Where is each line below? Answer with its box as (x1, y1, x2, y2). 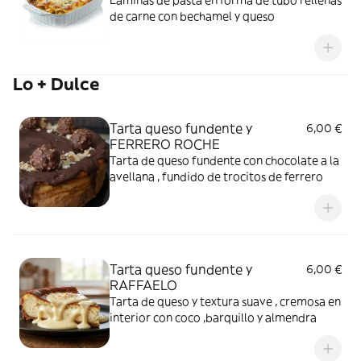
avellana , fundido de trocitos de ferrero (110, 169, 323, 184)
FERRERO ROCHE (110, 136, 220, 152)
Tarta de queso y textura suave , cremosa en (110, 294, 341, 309)
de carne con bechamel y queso (110, 9, 275, 23)
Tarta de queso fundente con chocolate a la (110, 153, 339, 168)
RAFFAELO (110, 277, 177, 293)
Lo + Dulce (13, 73, 100, 95)
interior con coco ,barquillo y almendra (110, 310, 317, 325)
